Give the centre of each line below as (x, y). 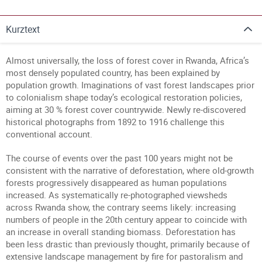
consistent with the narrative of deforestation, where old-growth (130, 170)
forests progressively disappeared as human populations (116, 182)
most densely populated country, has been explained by (113, 73)
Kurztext (23, 29)
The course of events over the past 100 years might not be (119, 158)
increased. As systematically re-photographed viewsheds (117, 195)
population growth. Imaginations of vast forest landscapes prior (130, 85)
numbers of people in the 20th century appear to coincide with (126, 219)
